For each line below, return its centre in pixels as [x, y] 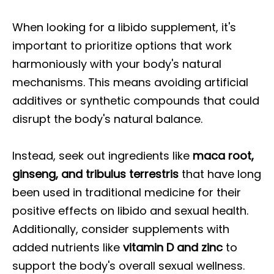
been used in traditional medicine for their [127, 192]
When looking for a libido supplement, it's [124, 27]
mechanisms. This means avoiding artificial [130, 82]
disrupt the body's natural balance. [107, 119]
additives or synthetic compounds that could [136, 101]
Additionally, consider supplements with [121, 229]
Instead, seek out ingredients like [102, 156]
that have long [220, 174]
